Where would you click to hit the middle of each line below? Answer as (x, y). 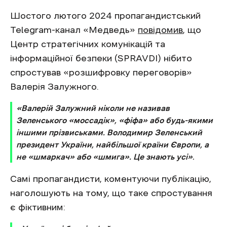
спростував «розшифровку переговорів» (101, 73)
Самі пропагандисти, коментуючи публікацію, (111, 179)
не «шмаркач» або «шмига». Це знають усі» (104, 157)
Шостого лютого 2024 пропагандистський (105, 16)
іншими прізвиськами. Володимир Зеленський (109, 133)
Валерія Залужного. (54, 87)
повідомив (160, 30)
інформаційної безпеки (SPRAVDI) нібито (101, 59)
